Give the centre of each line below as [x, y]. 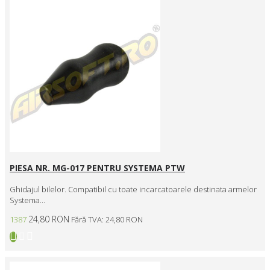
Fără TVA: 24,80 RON [107, 220]
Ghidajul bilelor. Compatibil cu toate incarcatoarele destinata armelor [133, 190]
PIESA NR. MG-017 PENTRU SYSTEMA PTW [97, 168]
